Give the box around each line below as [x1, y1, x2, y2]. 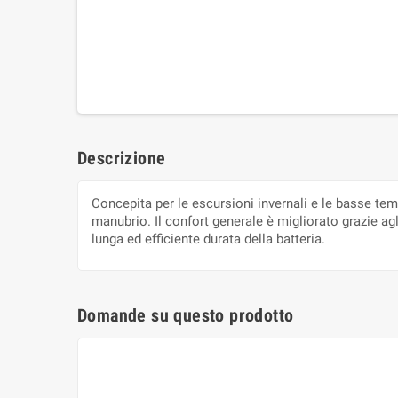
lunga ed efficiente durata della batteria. [92, 231, 325, 248]
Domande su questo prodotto [77, 305, 294, 327]
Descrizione [77, 147, 166, 170]
